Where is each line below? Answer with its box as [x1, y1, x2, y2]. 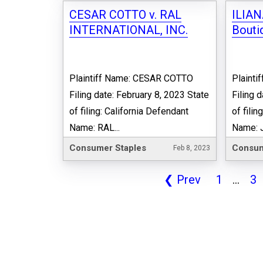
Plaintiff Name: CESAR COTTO [69, 73, 193, 85]
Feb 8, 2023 [173, 143, 210, 152]
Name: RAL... [69, 122, 120, 134]
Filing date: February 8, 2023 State [69, 89, 209, 101]
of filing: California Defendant [69, 106, 188, 117]
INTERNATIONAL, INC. [69, 23, 188, 38]
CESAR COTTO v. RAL [69, 8, 181, 22]
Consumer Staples [69, 142, 146, 153]
